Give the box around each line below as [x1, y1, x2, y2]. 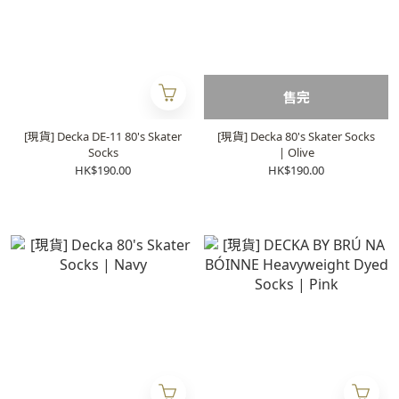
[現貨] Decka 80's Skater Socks [217, 128, 375, 144]
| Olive [278, 144, 314, 160]
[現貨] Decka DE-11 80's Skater [24, 128, 182, 144]
